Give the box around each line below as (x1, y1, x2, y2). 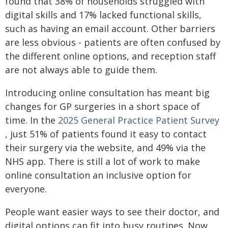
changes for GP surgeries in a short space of (5, 100, 200, 112)
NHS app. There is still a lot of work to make (5, 155, 200, 167)
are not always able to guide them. (5, 63, 157, 76)
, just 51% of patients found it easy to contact (5, 127, 207, 140)
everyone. (5, 182, 47, 195)
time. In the (5, 113, 58, 126)
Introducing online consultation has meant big (5, 86, 210, 99)
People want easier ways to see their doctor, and (5, 205, 219, 218)
